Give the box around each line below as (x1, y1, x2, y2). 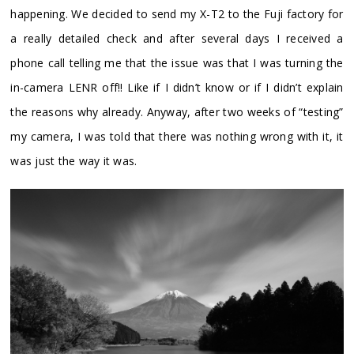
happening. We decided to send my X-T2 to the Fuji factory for (10, 6, 344, 22)
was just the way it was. (10, 153, 141, 169)
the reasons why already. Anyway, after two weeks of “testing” (10, 104, 344, 120)
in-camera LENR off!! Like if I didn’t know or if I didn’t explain (10, 80, 344, 96)
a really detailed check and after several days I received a (10, 31, 344, 47)
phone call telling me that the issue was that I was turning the (10, 55, 344, 71)
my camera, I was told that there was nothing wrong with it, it (10, 129, 344, 145)
